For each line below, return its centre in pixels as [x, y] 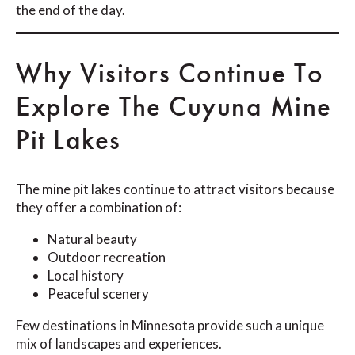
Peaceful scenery [98, 294]
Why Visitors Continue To [170, 74]
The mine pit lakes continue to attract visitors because [175, 189]
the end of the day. [71, 10]
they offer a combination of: [99, 208]
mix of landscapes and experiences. [119, 344]
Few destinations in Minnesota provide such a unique [170, 326]
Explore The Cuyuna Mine [174, 107]
